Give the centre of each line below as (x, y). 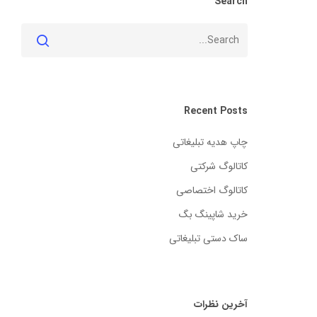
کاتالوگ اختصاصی (212, 191)
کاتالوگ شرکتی (219, 167)
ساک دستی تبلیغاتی (208, 239)
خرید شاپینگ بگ (213, 215)
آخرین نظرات (220, 305)
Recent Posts (215, 111)
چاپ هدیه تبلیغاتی (210, 143)
